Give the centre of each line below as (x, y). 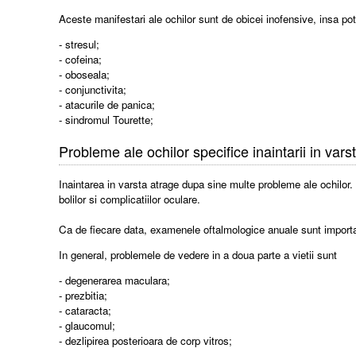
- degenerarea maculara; (115, 281)
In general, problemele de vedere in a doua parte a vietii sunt (198, 255)
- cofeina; (81, 60)
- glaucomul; (87, 326)
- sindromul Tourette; (106, 120)
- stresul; (79, 44)
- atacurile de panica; (107, 105)
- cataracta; (85, 311)
